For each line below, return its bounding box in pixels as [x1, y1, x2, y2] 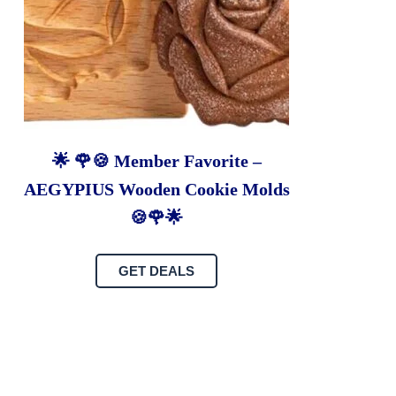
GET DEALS [118, 263, 195, 279]
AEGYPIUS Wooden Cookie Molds [23, 179, 290, 200]
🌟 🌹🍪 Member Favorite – [51, 151, 262, 171]
